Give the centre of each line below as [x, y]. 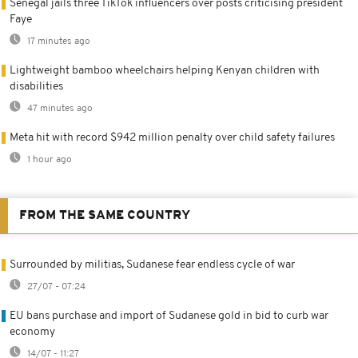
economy [32, 332]
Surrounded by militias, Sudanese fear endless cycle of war [152, 265]
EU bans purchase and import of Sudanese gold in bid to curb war [169, 316]
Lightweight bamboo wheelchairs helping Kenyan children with [165, 70]
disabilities [36, 86]
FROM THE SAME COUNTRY [105, 215]
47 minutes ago [59, 108]
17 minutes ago [58, 41]
